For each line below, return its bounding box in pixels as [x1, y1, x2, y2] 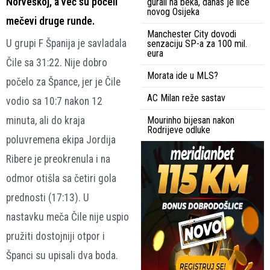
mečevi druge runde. [6, 15, 95, 28]
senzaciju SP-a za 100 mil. [147, 38, 247, 50]
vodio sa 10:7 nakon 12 [6, 95, 102, 108]
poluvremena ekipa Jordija [6, 134, 116, 146]
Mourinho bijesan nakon [147, 115, 234, 127]
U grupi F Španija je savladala [6, 37, 127, 50]
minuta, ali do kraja [6, 115, 85, 127]
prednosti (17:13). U [6, 192, 89, 204]
